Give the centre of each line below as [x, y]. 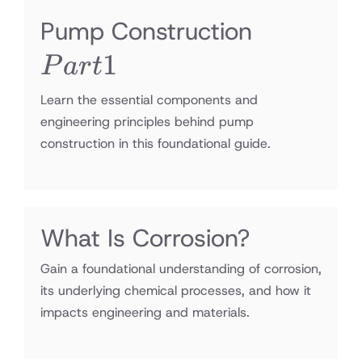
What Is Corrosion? [145, 238]
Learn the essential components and [149, 100]
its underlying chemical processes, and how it [176, 290]
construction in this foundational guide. [156, 143]
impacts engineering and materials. [145, 312]
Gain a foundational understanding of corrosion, [181, 269]
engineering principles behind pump [147, 122]
